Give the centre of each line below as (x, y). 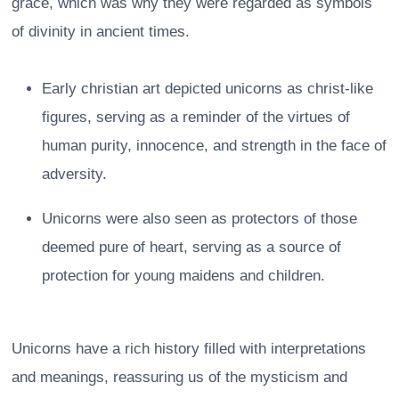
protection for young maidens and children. (183, 275)
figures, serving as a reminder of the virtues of (196, 117)
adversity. (74, 174)
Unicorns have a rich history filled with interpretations (189, 348)
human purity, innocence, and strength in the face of (214, 145)
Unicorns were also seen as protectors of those (199, 218)
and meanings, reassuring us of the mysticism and (179, 377)
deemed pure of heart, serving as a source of (191, 247)
